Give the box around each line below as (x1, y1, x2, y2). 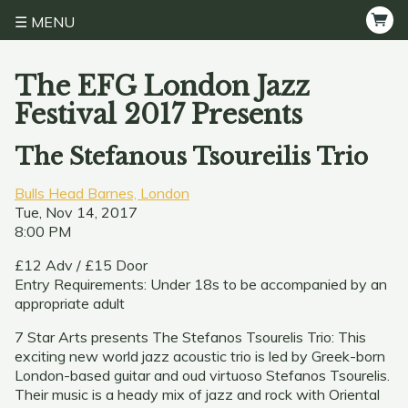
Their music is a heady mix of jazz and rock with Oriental (15, 385, 380, 403)
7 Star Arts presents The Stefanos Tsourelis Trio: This (15, 328, 366, 346)
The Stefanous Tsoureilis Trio (15, 142, 368, 171)
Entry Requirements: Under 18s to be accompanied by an (15, 275, 387, 293)
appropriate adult (15, 294, 125, 312)
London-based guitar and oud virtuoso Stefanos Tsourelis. (15, 366, 390, 384)
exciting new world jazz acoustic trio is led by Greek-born (15, 347, 385, 365)
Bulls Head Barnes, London (15, 184, 189, 202)
